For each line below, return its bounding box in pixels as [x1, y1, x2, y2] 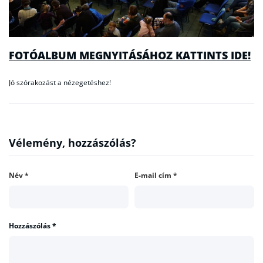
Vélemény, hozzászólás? [9, 135, 136, 150]
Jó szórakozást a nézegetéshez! [9, 77, 111, 88]
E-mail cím [134, 170, 173, 180]
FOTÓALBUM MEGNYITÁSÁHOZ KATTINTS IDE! [9, 48, 251, 62]
